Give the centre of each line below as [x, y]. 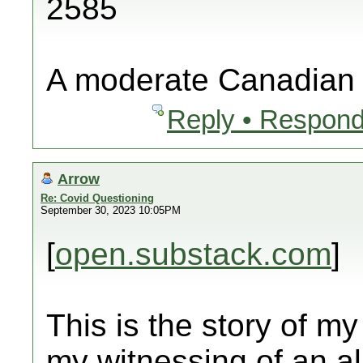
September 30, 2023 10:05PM [111, 210]
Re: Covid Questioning [97, 198]
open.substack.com [193, 254]
